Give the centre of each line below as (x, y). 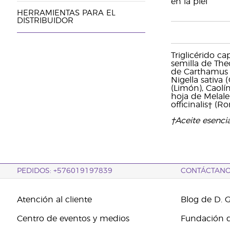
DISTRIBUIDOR (45, 21)
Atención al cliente (54, 200)
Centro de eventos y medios (73, 219)
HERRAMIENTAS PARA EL (66, 13)
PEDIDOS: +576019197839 (64, 171)
